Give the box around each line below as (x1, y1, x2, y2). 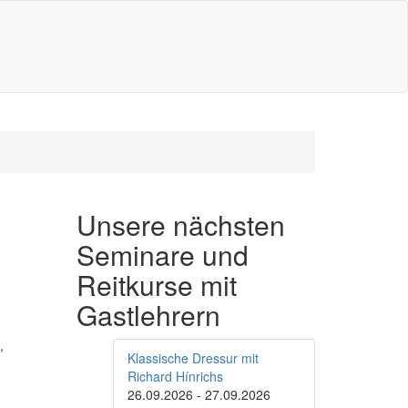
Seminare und (76, 235, 249, 274)
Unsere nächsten (76, 205, 285, 244)
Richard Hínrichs (127, 367, 223, 385)
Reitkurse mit (76, 265, 237, 304)
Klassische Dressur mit (127, 349, 259, 367)
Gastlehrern (76, 295, 220, 334)
